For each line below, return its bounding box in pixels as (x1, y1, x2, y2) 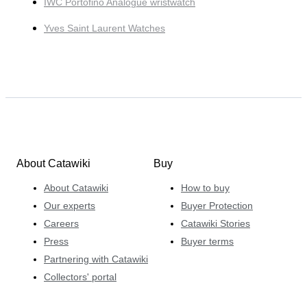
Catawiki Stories (181, 217, 250, 229)
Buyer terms (181, 235, 234, 247)
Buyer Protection (181, 199, 253, 211)
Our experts (44, 199, 95, 211)
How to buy (181, 182, 230, 193)
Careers (44, 217, 79, 229)
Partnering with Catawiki (44, 253, 148, 265)
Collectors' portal (44, 271, 116, 282)
